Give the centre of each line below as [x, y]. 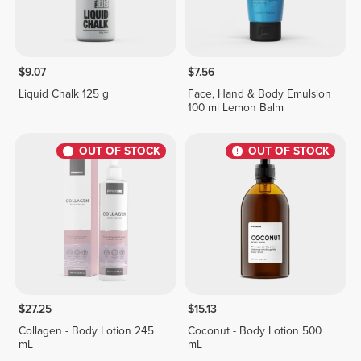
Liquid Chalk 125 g [63, 93]
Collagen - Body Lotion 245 [86, 331]
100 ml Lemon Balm [236, 107]
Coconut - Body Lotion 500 [255, 331]
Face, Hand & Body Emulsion [260, 93]
